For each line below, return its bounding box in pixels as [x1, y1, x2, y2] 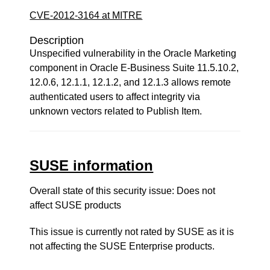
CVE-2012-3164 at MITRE [30, 10, 143, 20]
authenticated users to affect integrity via [30, 92, 201, 102]
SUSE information [30, 157, 154, 174]
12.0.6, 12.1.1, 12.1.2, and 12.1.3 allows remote [30, 77, 231, 87]
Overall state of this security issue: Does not [30, 186, 216, 196]
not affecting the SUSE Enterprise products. [30, 241, 215, 251]
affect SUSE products [30, 200, 122, 210]
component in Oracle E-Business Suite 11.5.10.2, [30, 63, 239, 73]
